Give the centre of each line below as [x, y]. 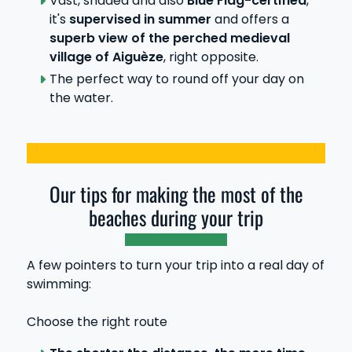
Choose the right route [97, 321]
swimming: [59, 284]
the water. [81, 98]
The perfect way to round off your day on [176, 79]
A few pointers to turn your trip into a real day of [176, 265]
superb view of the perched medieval [169, 38]
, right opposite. [211, 57]
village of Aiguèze [106, 57]
